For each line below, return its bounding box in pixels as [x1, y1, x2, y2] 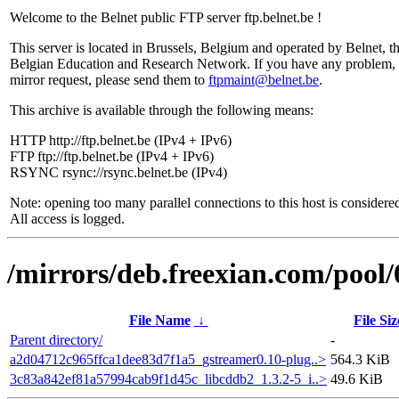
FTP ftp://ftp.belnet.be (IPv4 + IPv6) [10, 149, 214, 164]
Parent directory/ [10, 331, 102, 347]
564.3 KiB [330, 351, 390, 367]
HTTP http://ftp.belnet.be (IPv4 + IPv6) [10, 133, 232, 148]
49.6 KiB [330, 370, 383, 387]
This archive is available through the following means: [10, 102, 313, 118]
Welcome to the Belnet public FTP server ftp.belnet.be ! [10, 10, 322, 25]
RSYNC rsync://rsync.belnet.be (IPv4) [10, 165, 227, 180]
